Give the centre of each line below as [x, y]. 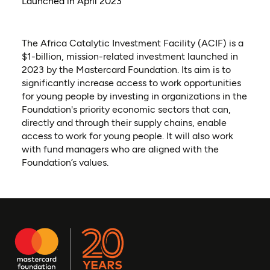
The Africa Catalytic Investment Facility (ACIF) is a [132, 43]
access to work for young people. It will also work [127, 136]
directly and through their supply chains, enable [124, 123]
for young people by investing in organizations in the [134, 96]
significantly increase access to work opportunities [131, 83]
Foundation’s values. [65, 163]
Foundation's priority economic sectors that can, [126, 110]
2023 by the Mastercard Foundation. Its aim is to [126, 70]
